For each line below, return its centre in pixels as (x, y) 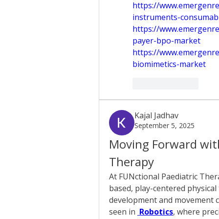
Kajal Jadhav (156, 115)
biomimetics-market (169, 64)
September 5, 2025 (164, 125)
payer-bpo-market (166, 41)
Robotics (155, 212)
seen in (123, 212)
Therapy (131, 162)
